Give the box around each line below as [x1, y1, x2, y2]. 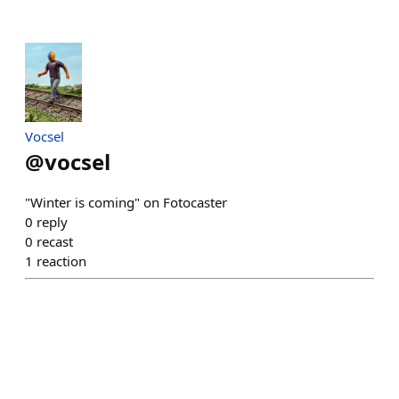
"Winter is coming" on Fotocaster [25, 193, 227, 212]
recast [37, 232, 73, 251]
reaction [37, 252, 86, 271]
